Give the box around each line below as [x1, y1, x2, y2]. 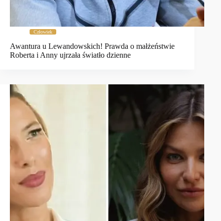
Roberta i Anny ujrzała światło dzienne [10, 51, 131, 60]
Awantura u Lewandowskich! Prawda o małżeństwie [10, 42, 175, 51]
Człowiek [34, 29, 52, 35]
